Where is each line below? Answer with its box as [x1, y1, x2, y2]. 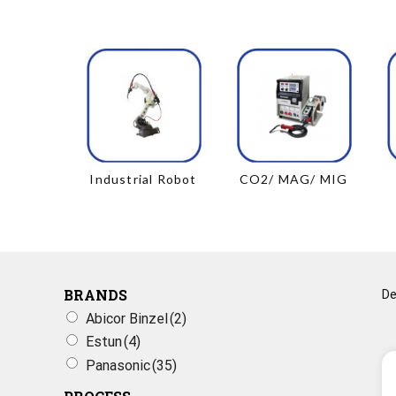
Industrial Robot [89, 171, 197, 187]
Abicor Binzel [86, 310, 168, 328]
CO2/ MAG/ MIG [239, 171, 348, 187]
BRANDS [64, 285, 127, 304]
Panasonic [86, 356, 150, 374]
